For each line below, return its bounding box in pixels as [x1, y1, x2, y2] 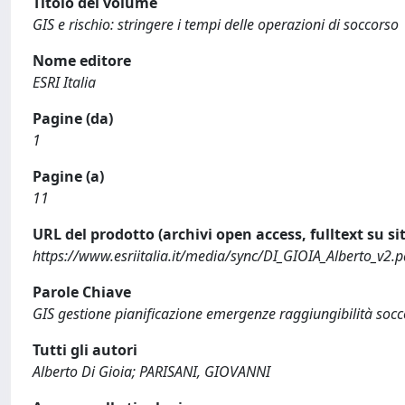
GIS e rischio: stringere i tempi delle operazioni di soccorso [33, 14, 399, 34]
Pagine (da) [33, 108, 113, 128]
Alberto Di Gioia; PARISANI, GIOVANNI [33, 362, 270, 381]
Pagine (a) [33, 166, 104, 186]
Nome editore [33, 51, 131, 71]
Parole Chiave [33, 282, 131, 302]
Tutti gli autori [33, 340, 137, 360]
